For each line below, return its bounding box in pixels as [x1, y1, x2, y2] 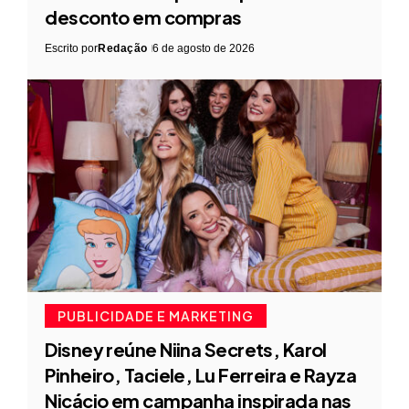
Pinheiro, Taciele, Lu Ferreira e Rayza [45, 363, 357, 387]
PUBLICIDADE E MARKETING [58, 308, 255, 325]
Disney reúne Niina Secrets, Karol [45, 338, 327, 362]
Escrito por [45, 41, 99, 55]
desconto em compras [45, 5, 242, 28]
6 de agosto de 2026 [152, 41, 255, 55]
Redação [98, 41, 148, 55]
